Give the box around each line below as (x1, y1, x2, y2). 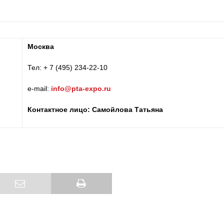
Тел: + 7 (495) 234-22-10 (27, 63, 107, 71)
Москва (27, 42, 54, 50)
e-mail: (27, 84, 51, 92)
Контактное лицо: (27, 105, 92, 113)
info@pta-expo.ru (50, 84, 111, 92)
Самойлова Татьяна (91, 105, 163, 113)
